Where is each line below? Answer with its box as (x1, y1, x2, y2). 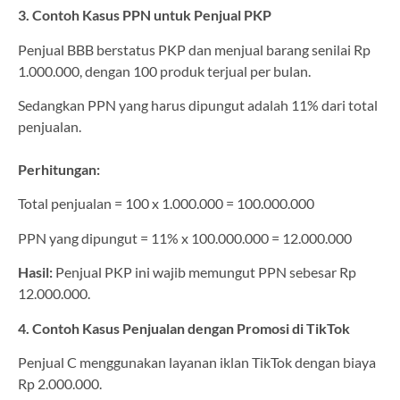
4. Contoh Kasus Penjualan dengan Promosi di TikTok (18, 319, 350, 337)
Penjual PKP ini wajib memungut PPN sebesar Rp (53, 263, 356, 281)
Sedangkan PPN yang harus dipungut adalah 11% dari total (18, 96, 378, 113)
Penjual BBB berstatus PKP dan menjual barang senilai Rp (18, 40, 371, 58)
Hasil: (18, 263, 53, 281)
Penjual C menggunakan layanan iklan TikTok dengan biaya (18, 353, 376, 371)
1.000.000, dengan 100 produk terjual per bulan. (18, 62, 313, 79)
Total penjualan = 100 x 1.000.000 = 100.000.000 (18, 195, 314, 212)
